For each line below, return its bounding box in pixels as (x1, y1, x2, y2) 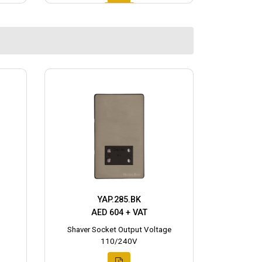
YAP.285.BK (97, 195, 141, 205)
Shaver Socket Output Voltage (67, 225, 171, 235)
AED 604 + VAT (91, 208, 147, 218)
